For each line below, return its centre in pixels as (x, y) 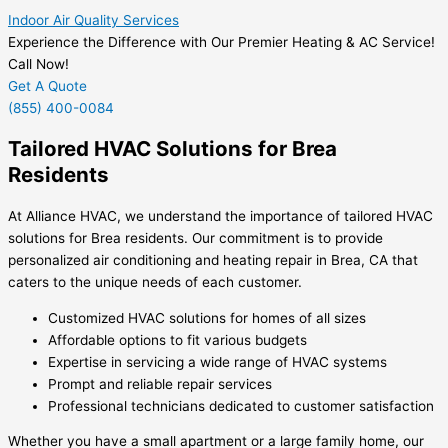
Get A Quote (47, 85)
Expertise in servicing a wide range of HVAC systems (217, 361)
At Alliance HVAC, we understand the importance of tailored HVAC (220, 216)
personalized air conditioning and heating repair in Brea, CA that (213, 260)
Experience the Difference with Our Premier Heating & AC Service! (221, 41)
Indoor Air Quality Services (93, 19)
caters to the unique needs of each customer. (155, 282)
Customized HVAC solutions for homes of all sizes (207, 317)
